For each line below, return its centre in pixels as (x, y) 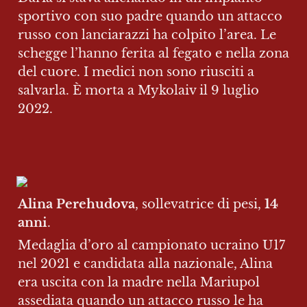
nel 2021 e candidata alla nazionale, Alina (145, 264)
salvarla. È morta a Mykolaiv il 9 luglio (138, 90)
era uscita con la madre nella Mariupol (139, 282)
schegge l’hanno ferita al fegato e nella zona (153, 53)
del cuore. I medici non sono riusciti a (136, 72)
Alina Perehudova (76, 204)
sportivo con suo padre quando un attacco (150, 16)
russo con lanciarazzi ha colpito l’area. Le (147, 35)
